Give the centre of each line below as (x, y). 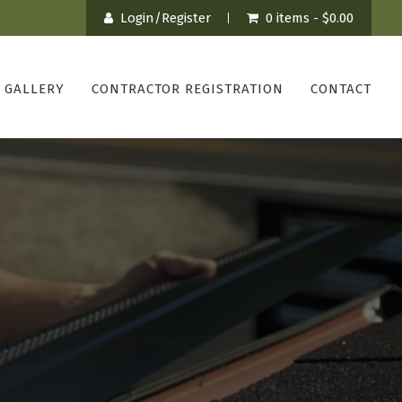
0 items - (294, 18)
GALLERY (35, 89)
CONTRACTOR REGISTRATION (188, 89)
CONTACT (341, 89)
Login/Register (166, 18)
